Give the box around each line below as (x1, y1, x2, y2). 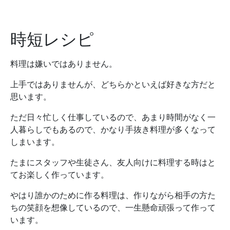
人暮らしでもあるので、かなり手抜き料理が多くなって (10, 124, 216, 135)
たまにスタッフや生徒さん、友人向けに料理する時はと (10, 157, 216, 167)
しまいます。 (10, 137, 60, 147)
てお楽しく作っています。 (10, 169, 109, 180)
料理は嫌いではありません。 (10, 59, 117, 69)
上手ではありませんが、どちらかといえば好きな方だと (10, 79, 216, 89)
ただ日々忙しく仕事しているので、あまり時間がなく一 (10, 112, 216, 122)
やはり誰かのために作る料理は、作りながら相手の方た (10, 190, 216, 200)
